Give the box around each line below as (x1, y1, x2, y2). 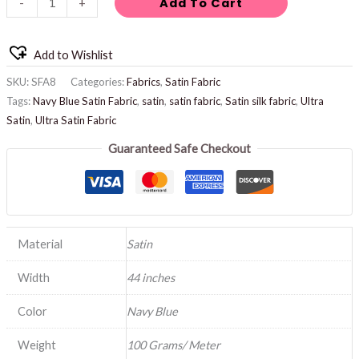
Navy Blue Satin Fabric (32, 94, 137, 107)
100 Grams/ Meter (126, 338, 220, 353)
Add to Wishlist (33, 48, 113, 63)
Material (18, 237, 63, 252)
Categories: (70, 75, 127, 88)
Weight (18, 338, 57, 353)
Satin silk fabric (224, 94, 296, 107)
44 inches (126, 271, 175, 285)
